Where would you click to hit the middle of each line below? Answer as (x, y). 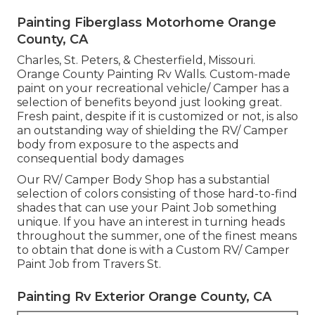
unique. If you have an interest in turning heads (151, 221)
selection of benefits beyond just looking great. (149, 102)
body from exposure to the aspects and (128, 144)
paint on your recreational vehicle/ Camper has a (153, 88)
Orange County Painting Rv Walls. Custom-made (154, 74)
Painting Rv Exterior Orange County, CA (144, 296)
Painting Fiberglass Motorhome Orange (147, 22)
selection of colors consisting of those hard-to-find (157, 193)
